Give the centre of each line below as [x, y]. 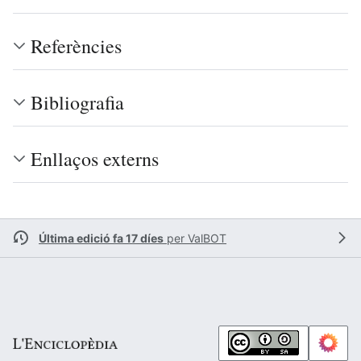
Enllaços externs [95, 158]
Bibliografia [77, 102]
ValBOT [207, 238]
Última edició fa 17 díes [101, 238]
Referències [76, 46]
